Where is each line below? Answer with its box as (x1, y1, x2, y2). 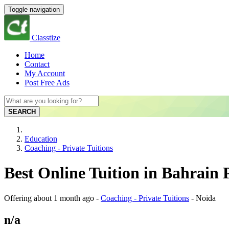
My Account (25, 69, 65, 78)
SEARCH (8, 108, 36, 116)
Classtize (32, 33, 60, 42)
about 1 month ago (34, 193, 94, 202)
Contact (25, 60, 50, 68)
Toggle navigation (8, 6, 60, 13)
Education (25, 134, 57, 143)
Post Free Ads (25, 78, 70, 87)
